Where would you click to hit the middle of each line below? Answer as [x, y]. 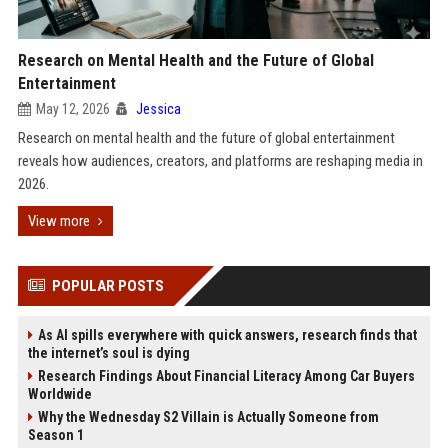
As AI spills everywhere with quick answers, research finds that [227, 335]
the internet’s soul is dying [108, 353]
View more [58, 221]
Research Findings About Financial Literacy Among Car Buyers [226, 376]
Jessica [158, 109]
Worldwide [59, 394]
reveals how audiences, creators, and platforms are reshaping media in [220, 161]
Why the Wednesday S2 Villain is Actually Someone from [208, 417]
